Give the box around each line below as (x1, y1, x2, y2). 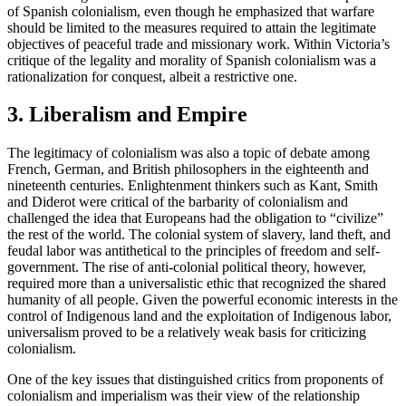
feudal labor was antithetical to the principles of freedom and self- (7, 243, 380, 259)
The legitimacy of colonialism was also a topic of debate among (7, 145, 370, 161)
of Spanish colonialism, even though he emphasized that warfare (7, 3, 374, 19)
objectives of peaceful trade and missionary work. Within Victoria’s (7, 35, 390, 52)
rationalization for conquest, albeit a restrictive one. (7, 68, 297, 84)
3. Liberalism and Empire (7, 102, 247, 127)
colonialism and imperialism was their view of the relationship (7, 388, 360, 404)
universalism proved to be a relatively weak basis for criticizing (7, 324, 366, 341)
